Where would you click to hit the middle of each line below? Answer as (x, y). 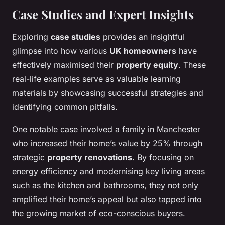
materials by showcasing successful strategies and (108, 93)
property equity (147, 65)
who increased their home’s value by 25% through (107, 143)
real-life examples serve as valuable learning (96, 79)
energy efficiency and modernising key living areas (108, 172)
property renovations (90, 157)
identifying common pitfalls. (65, 107)
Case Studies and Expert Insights (103, 14)
